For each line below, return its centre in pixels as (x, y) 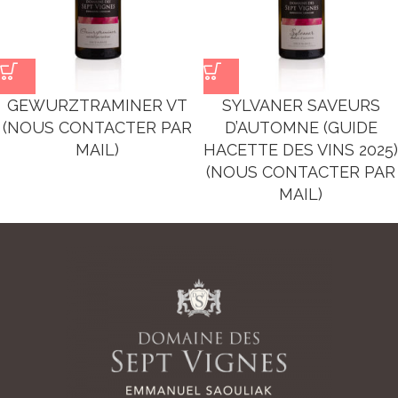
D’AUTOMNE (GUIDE (301, 127)
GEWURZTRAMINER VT (97, 105)
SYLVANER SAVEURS (301, 105)
